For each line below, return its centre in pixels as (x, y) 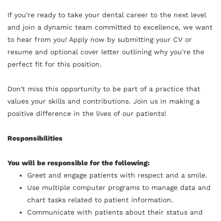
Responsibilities (35, 138)
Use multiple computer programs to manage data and (119, 187)
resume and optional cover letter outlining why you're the (106, 52)
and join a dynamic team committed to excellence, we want (110, 27)
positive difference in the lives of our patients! (87, 113)
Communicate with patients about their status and (115, 212)
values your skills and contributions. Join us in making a (104, 101)
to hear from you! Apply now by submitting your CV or (100, 39)
